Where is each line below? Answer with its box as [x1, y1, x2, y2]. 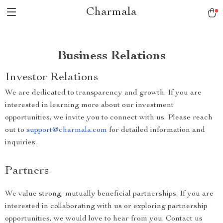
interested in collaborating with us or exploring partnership [5, 203, 208, 211]
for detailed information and [107, 126, 205, 134]
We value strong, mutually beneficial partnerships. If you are [5, 190, 214, 198]
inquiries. [5, 139, 37, 147]
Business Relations [57, 50, 166, 63]
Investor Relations [5, 72, 98, 84]
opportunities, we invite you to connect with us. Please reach [5, 114, 213, 122]
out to [5, 126, 26, 134]
